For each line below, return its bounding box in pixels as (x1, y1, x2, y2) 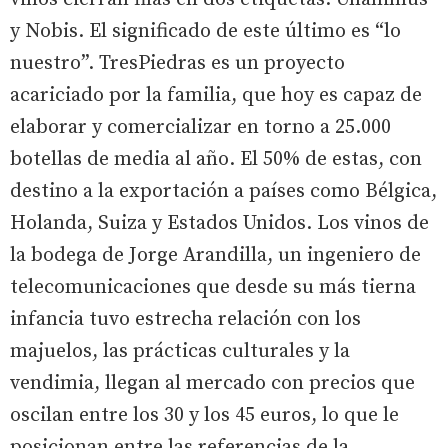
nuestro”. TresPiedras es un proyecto (10, 50, 345, 76)
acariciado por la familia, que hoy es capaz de (10, 82, 422, 108)
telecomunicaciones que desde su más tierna (10, 274, 416, 300)
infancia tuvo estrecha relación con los (10, 306, 361, 332)
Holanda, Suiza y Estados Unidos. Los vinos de (10, 210, 429, 236)
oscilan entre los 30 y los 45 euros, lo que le (10, 402, 399, 428)
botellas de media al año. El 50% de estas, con (10, 146, 422, 172)
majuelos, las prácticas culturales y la (10, 338, 350, 364)
